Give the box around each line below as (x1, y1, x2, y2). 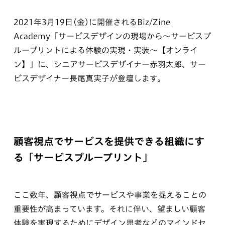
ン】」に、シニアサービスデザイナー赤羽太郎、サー (13, 60, 206, 68)
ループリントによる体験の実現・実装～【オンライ (13, 46, 198, 54)
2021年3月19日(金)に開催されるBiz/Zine (13, 18, 170, 26)
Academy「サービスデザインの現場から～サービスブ (13, 32, 211, 40)
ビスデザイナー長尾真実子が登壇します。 (13, 74, 165, 82)
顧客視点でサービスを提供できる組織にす (13, 136, 204, 146)
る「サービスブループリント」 (13, 152, 153, 162)
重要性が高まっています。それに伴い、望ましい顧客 (13, 205, 205, 213)
